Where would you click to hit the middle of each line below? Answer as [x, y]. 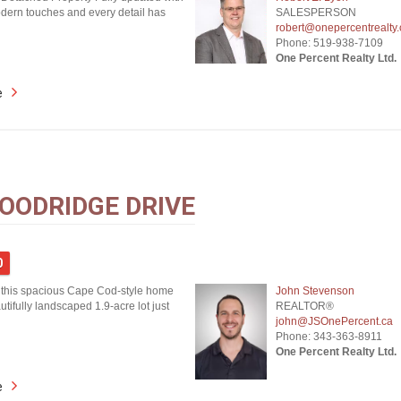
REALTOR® [304, 306]
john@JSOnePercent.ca [334, 321]
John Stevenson [315, 291]
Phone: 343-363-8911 [328, 337]
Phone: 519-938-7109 [329, 43]
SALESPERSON [316, 13]
